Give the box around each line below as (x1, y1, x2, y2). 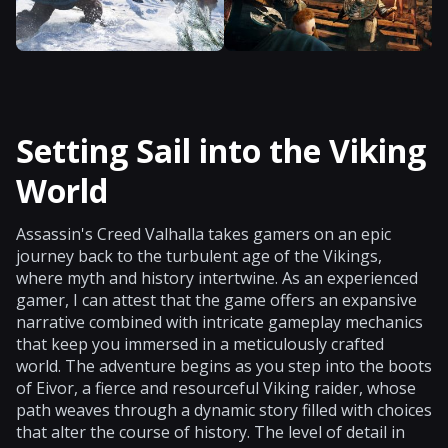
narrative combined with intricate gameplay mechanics (16, 310, 423, 333)
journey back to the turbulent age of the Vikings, (16, 244, 382, 267)
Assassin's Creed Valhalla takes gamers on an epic (16, 222, 391, 245)
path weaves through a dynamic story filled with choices (16, 398, 432, 421)
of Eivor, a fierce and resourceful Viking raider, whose (16, 376, 416, 399)
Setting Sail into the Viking (16, 128, 426, 172)
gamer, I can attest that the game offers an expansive (16, 288, 417, 311)
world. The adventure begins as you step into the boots (16, 354, 432, 377)
